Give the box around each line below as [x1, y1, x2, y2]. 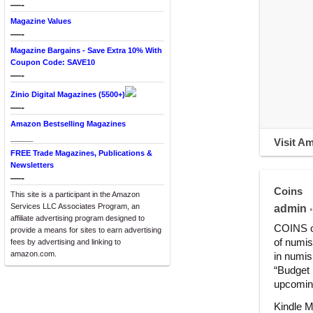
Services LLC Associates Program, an [10, 202, 140, 210]
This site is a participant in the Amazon [10, 190, 140, 198]
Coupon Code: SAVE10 [10, 58, 95, 66]
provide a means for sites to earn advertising [10, 226, 161, 234]
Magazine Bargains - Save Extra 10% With [10, 46, 162, 54]
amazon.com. [10, 249, 57, 258]
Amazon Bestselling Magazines [10, 119, 126, 128]
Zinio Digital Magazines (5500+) [10, 90, 125, 99]
